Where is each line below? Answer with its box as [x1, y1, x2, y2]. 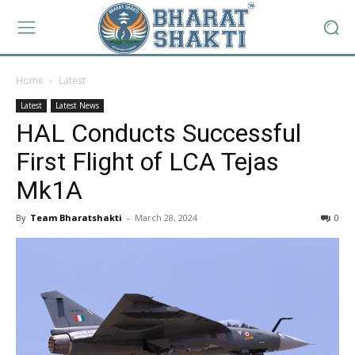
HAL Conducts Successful [16, 118, 301, 148]
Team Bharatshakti [30, 212, 122, 223]
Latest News [55, 100, 99, 111]
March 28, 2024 [135, 212, 197, 223]
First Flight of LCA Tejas [16, 147, 279, 177]
